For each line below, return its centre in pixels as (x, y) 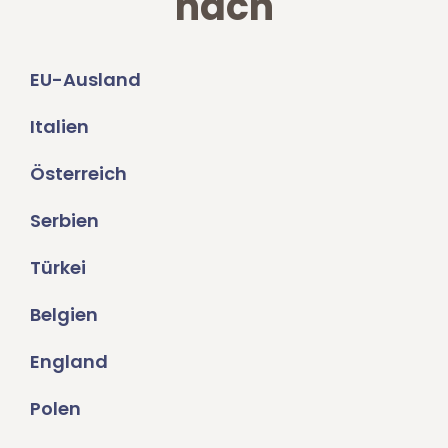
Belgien (64, 315)
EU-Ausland (85, 80)
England (69, 362)
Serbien (64, 221)
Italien (59, 127)
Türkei (58, 268)
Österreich (78, 174)
